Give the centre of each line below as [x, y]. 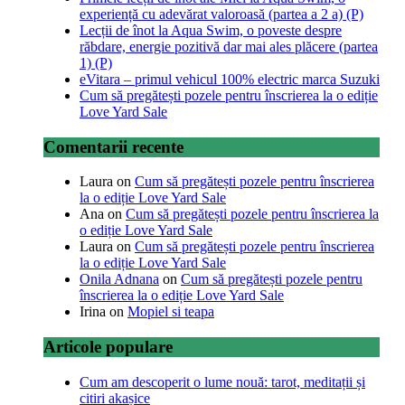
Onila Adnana [119, 279]
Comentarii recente [113, 146]
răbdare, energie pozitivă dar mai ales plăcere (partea [229, 46]
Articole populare [108, 347]
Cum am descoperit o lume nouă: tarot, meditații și [222, 381]
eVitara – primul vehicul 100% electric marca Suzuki [230, 79]
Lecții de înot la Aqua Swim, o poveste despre [211, 30]
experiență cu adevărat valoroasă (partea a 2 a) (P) [221, 14]
